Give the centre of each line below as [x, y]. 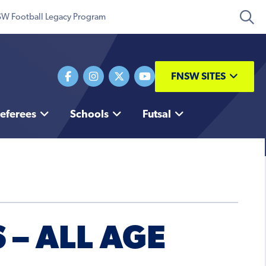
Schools [89, 115]
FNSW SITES [198, 77]
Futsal [156, 115]
